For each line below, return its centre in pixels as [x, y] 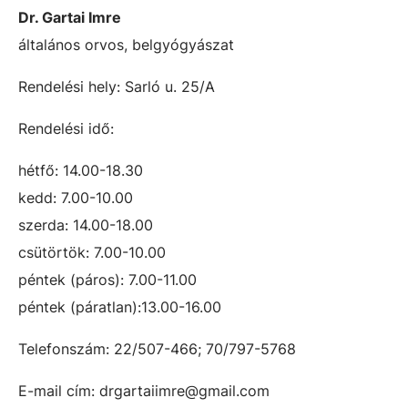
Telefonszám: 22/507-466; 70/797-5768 [157, 349]
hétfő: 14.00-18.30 [81, 170]
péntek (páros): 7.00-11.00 [107, 280]
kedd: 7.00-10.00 [76, 198]
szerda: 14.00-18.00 [86, 225]
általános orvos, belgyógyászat [126, 45]
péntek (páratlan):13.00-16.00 [120, 307]
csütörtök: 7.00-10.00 [92, 252]
